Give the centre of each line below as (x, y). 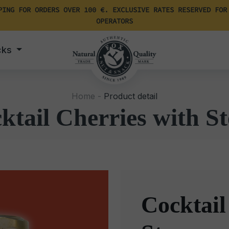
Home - (86, 96)
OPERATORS (114, 21)
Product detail (129, 96)
